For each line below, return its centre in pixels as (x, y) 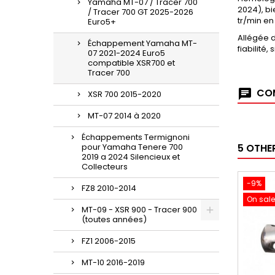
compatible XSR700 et (131, 63)
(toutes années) (114, 219)
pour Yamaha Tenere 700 (132, 147)
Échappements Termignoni (136, 137)
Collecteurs (105, 167)
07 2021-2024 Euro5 (126, 53)
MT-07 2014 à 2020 (124, 116)
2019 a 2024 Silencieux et (131, 157)
